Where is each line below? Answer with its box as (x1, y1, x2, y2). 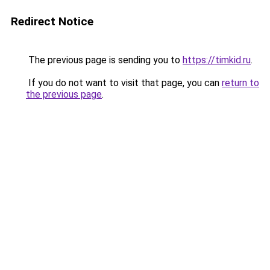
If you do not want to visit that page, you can (26, 77, 222, 89)
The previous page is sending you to (26, 54, 183, 66)
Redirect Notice (11, 14, 93, 28)
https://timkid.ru (183, 54, 251, 66)
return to (222, 77, 259, 89)
